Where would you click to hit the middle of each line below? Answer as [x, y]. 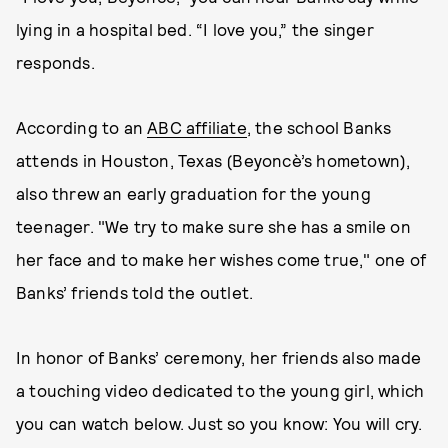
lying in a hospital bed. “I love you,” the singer [195, 29]
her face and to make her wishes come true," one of [221, 259]
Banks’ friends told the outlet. [135, 292]
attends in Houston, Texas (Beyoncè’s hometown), [213, 160]
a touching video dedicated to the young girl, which [220, 390]
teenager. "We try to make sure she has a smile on [213, 226]
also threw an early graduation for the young [193, 193]
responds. [57, 62]
